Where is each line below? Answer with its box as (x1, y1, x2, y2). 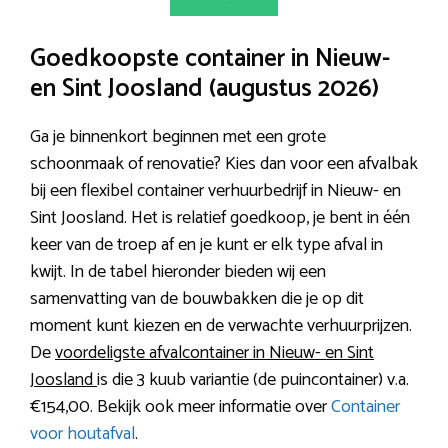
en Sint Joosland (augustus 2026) (30, 67, 379, 110)
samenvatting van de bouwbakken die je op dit (30, 283, 364, 314)
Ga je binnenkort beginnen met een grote (30, 121, 326, 152)
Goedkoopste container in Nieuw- (30, 37, 390, 80)
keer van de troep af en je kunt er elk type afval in (30, 229, 383, 260)
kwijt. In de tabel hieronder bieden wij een (30, 256, 326, 287)
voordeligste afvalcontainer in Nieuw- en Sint (55, 337, 374, 368)
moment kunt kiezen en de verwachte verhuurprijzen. (30, 310, 412, 341)
